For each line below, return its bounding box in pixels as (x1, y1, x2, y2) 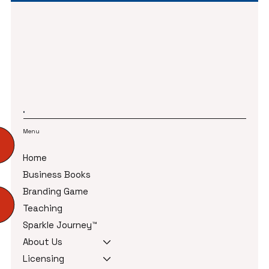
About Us (23, 236, 63, 248)
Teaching (23, 202, 63, 214)
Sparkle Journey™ (23, 219, 97, 231)
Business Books (23, 169, 91, 181)
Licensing (23, 253, 65, 265)
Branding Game (23, 186, 89, 198)
